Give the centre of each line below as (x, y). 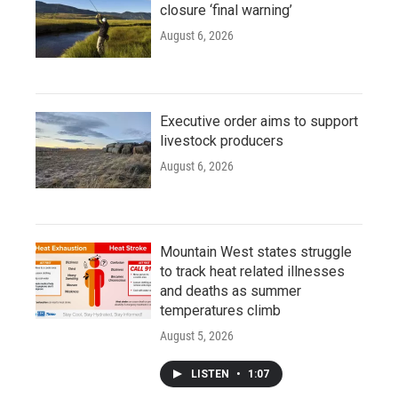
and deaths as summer (231, 291)
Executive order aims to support (259, 121)
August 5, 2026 (197, 335)
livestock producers (222, 140)
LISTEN (211, 374)
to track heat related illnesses (252, 271)
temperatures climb (220, 310)
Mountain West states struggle (256, 251)
